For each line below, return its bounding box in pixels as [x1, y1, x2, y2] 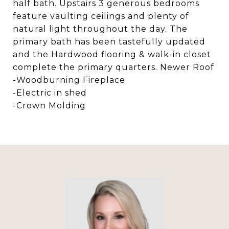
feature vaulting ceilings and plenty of [13, 11, 189, 21]
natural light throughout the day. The [13, 24, 188, 34]
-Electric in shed [13, 88, 87, 98]
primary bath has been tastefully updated [13, 37, 205, 47]
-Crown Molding [13, 101, 86, 110]
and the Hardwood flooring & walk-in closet [13, 50, 211, 59]
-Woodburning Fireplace [13, 75, 125, 85]
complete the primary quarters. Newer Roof [13, 62, 214, 72]
